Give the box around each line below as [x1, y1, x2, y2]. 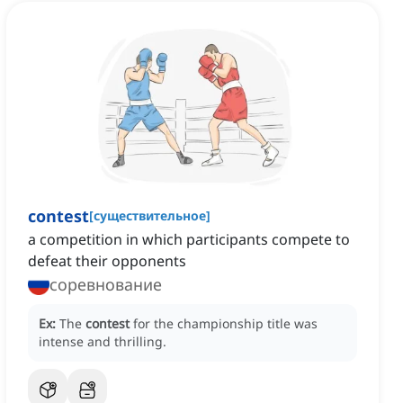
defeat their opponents [28, 251, 186, 272]
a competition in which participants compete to [28, 229, 350, 250]
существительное [94, 207, 206, 225]
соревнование [49, 273, 162, 296]
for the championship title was [133, 315, 318, 333]
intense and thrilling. [39, 333, 166, 351]
